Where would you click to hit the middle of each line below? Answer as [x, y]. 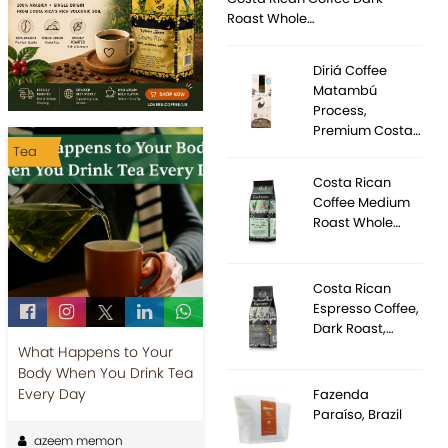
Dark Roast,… [354, 328]
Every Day [51, 393]
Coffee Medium [362, 202]
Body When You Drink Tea [105, 372]
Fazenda [341, 394]
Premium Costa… [367, 130]
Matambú [345, 90]
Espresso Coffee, [366, 308]
